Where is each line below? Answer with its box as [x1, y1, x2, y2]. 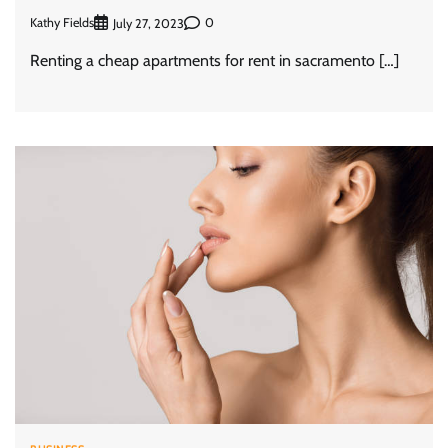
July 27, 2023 [113, 15, 184, 31]
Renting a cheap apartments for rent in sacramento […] [30, 50, 399, 70]
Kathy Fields [30, 15, 94, 31]
